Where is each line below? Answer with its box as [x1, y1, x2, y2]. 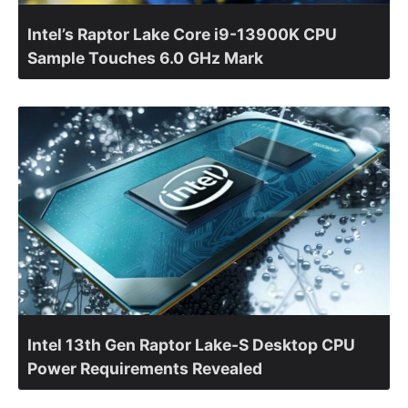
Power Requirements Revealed [27, 359, 262, 379]
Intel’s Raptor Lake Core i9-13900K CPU [27, 24, 337, 44]
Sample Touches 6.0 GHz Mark [27, 47, 267, 67]
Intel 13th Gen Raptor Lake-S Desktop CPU [27, 335, 355, 355]
